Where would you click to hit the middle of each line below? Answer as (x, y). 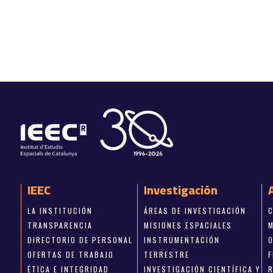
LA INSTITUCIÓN (60, 210)
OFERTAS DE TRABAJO (70, 254)
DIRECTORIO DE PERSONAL (80, 239)
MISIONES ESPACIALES (188, 225)
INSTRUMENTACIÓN (182, 239)
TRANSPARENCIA (60, 225)
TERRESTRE (167, 254)
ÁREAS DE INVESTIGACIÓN (195, 210)
